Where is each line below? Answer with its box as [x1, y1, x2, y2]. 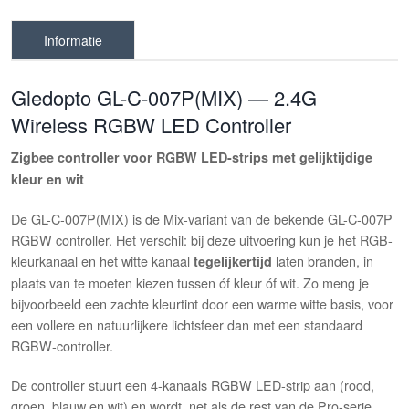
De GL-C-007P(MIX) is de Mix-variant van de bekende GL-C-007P [11, 209, 393, 229]
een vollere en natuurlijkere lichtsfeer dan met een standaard [11, 315, 363, 335]
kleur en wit [11, 170, 85, 189]
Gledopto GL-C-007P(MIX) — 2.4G [11, 83, 318, 112]
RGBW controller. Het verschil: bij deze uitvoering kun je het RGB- [11, 230, 393, 250]
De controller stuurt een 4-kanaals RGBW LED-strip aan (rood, [11, 375, 375, 395]
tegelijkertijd [194, 252, 273, 271]
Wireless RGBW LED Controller [11, 110, 292, 140]
